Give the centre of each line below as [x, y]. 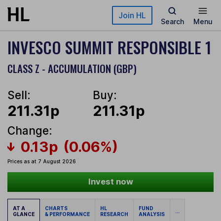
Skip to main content [43, 12]
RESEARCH [114, 214]
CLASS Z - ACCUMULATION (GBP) [72, 68]
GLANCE [24, 214]
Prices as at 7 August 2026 [42, 162]
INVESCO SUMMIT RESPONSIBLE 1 [109, 47]
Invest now [110, 182]
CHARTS [57, 208]
